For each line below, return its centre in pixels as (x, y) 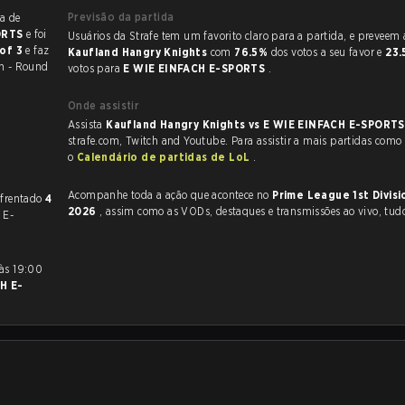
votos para (96, 68)
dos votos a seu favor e (328, 52)
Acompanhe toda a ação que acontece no (170, 195)
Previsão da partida (121, 17)
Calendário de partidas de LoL (165, 157)
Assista (87, 124)
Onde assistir (104, 105)
